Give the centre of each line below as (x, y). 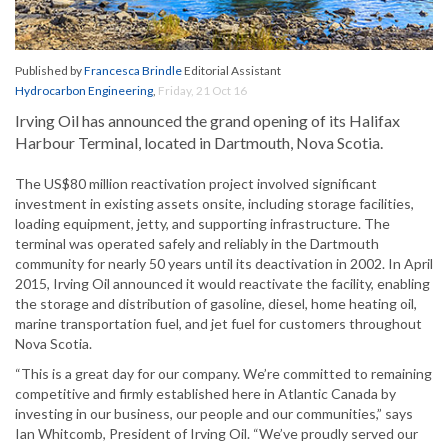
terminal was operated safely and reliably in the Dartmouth (197, 244)
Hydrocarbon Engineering (84, 91)
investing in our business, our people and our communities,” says (214, 414)
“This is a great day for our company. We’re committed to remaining (223, 374)
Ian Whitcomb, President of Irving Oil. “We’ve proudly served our (216, 434)
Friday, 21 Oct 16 (202, 91)
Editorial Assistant (231, 71)
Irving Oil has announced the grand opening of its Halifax (207, 121)
